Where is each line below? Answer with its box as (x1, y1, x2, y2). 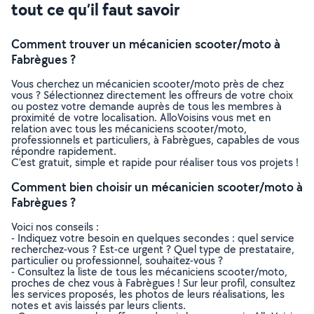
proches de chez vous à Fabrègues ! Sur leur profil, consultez (11, 275, 295, 290)
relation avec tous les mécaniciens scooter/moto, (11, 121, 247, 136)
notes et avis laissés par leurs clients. (11, 298, 186, 313)
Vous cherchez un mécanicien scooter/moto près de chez (11, 76, 284, 91)
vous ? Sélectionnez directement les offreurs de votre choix (11, 88, 293, 102)
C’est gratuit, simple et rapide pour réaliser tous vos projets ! (11, 155, 299, 170)
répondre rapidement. (11, 144, 116, 158)
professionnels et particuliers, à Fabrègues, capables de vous (11, 132, 299, 147)
